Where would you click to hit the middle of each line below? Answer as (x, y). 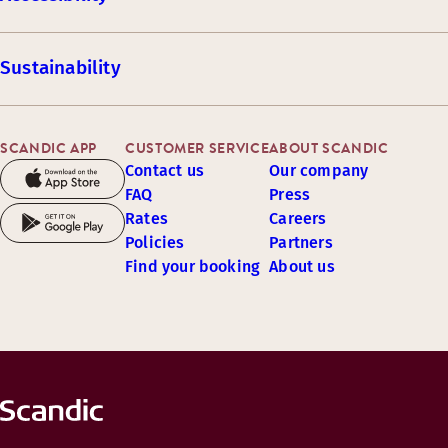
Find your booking (193, 266)
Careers (298, 218)
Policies (155, 242)
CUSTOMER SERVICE (197, 148)
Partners (301, 242)
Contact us (164, 170)
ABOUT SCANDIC (329, 148)
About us (302, 266)
